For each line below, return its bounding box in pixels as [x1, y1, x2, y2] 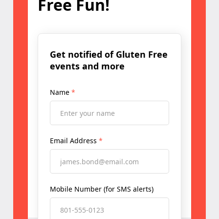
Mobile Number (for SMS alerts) [49, 184, 153, 194]
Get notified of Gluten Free [49, 48, 168, 61]
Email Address [49, 136, 99, 146]
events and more [49, 60, 125, 72]
